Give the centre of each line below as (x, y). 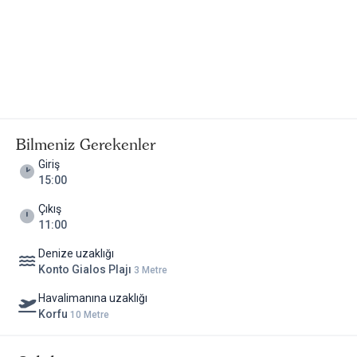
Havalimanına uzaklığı (93, 298)
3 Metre (151, 270)
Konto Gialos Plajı (86, 269)
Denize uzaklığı (76, 253)
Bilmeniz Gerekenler (86, 144)
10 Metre (90, 314)
